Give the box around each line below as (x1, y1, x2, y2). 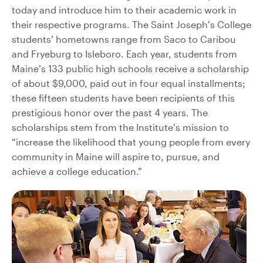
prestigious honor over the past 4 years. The (12, 106, 208, 118)
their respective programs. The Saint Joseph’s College (12, 18, 251, 30)
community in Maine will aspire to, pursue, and (12, 150, 220, 162)
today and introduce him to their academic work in (12, 4, 237, 15)
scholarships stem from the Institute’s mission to (12, 121, 229, 133)
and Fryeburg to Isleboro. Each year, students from (12, 48, 237, 59)
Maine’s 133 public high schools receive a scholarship (12, 62, 249, 74)
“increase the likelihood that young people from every (12, 136, 250, 147)
